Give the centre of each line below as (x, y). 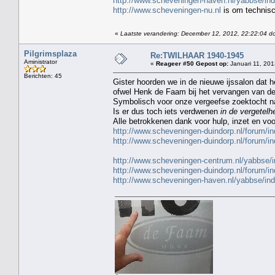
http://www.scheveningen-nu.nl (167, 10)
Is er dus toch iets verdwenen (167, 111)
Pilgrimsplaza (50, 53)
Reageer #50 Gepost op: (192, 63)
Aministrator (41, 61)
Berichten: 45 (43, 76)
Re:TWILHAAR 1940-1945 (197, 55)
